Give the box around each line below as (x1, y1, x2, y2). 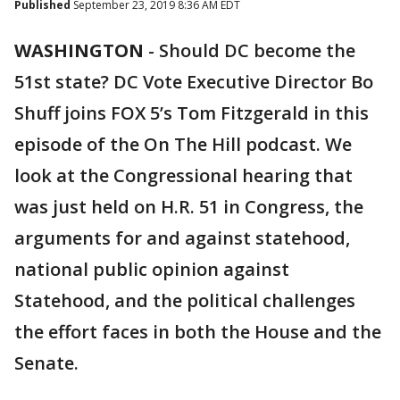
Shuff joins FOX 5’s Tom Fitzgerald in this (14, 101, 369, 125)
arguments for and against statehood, (14, 226, 350, 250)
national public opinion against (14, 257, 289, 281)
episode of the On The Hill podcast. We (14, 132, 352, 156)
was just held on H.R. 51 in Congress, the (14, 195, 363, 219)
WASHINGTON (14, 38, 144, 62)
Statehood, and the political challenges (14, 288, 355, 312)
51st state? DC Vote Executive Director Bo (14, 70, 373, 94)
